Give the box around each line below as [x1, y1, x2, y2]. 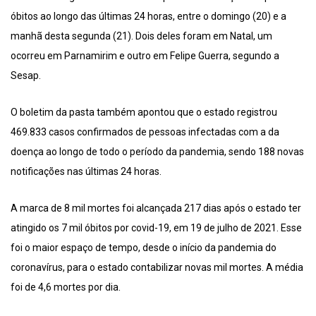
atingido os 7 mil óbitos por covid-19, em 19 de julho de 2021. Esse [11, 221, 302, 233]
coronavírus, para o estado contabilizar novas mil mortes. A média [11, 261, 303, 273]
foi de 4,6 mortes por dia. [11, 281, 121, 293]
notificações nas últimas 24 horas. [11, 165, 162, 177]
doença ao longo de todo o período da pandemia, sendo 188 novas [11, 145, 304, 157]
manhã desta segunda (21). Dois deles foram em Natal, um [11, 30, 272, 42]
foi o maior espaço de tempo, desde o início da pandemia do [11, 241, 276, 253]
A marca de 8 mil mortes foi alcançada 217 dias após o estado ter [11, 202, 301, 214]
